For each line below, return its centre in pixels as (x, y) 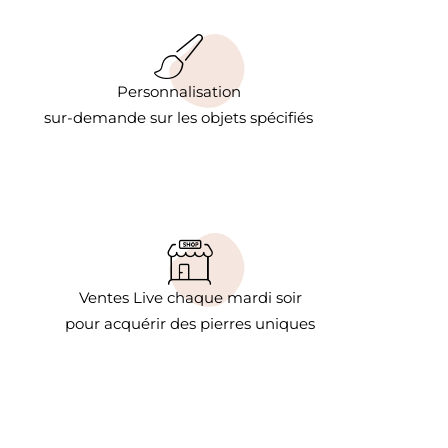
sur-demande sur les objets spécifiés (178, 117)
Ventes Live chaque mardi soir (190, 297)
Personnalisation (178, 91)
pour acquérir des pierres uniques (190, 323)
